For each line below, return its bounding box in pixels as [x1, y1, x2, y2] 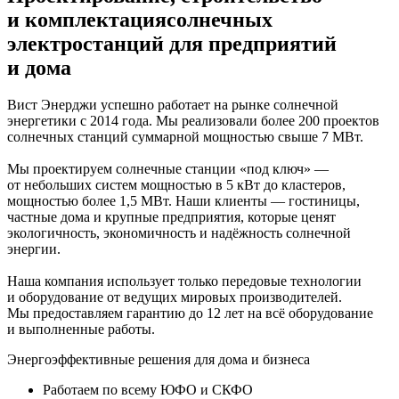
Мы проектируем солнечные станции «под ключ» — [7, 161, 329, 177]
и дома [7, 55, 71, 79]
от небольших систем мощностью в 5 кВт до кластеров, [7, 177, 346, 193]
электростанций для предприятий [7, 31, 337, 55]
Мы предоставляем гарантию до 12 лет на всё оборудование [7, 305, 373, 322]
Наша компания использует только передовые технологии [7, 273, 362, 289]
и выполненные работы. [7, 322, 155, 338]
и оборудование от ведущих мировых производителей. [7, 289, 342, 305]
